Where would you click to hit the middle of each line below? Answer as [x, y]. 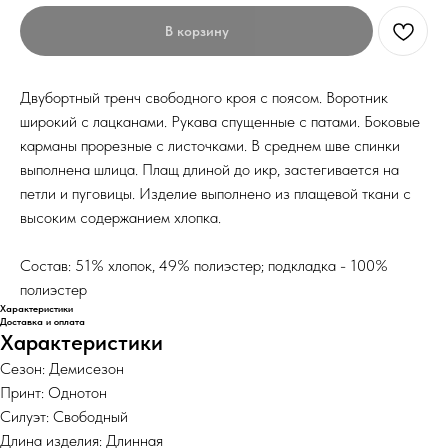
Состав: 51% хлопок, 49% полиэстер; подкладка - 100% [204, 266]
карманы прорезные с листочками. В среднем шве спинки [210, 146]
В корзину [196, 30]
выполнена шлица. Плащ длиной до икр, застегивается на [209, 170]
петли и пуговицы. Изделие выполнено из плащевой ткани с [215, 194]
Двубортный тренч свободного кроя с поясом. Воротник [204, 98]
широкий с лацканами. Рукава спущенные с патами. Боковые [220, 122]
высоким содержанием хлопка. [120, 218]
